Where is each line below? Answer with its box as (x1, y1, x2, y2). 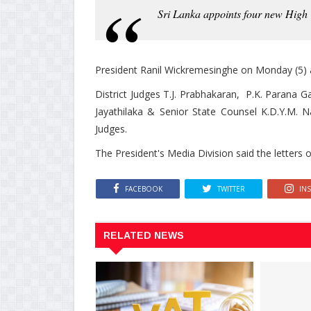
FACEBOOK (125, 184, 162, 194)
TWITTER (217, 184, 245, 194)
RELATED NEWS (103, 230, 184, 242)
